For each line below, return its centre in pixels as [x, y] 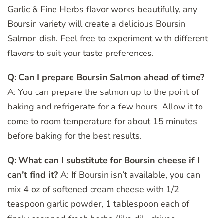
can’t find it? [33, 174]
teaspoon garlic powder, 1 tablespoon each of [98, 204]
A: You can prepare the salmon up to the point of [103, 92]
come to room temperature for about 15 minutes [102, 121]
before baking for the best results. [74, 136]
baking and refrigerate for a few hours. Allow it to [105, 106]
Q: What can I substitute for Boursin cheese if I [103, 160]
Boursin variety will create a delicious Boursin [96, 24]
